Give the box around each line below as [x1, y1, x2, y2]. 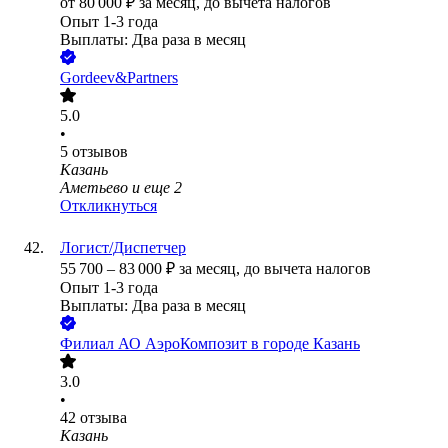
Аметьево [60, 179, 128, 197]
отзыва [80, 409, 127, 427]
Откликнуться [60, 197, 157, 215]
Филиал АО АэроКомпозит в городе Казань [60, 335, 360, 353]
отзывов [72, 143, 128, 161]
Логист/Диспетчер [60, 239, 186, 257]
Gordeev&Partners [60, 69, 178, 87]
